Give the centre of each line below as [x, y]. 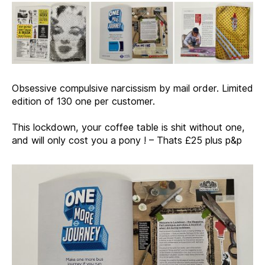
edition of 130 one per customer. [83, 101]
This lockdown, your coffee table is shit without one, [128, 127]
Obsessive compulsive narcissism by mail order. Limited [132, 88]
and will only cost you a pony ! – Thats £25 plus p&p [127, 140]
